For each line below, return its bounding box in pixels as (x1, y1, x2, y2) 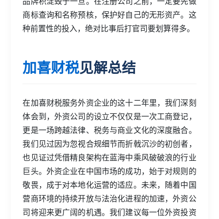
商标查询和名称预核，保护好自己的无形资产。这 (22, 8, 197, 20)
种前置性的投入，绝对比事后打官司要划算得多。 (22, 22, 195, 34)
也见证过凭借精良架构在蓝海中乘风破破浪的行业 (22, 151, 197, 163)
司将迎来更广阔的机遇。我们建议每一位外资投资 (22, 206, 197, 218)
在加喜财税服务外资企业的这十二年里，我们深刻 (22, 96, 197, 108)
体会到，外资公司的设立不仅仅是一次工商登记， (22, 110, 197, 122)
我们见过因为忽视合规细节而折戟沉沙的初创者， (22, 137, 197, 149)
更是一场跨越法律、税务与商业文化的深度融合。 (22, 124, 197, 135)
